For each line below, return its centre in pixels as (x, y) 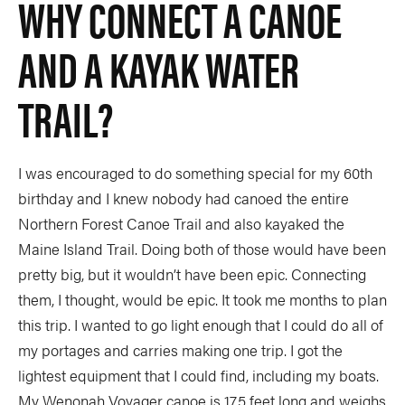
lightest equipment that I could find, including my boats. (198, 376)
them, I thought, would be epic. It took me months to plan (202, 300)
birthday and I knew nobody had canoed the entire (184, 198)
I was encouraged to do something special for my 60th (195, 173)
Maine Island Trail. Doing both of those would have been (202, 249)
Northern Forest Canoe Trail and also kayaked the (181, 224)
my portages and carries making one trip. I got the (180, 350)
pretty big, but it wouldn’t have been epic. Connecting (192, 274)
